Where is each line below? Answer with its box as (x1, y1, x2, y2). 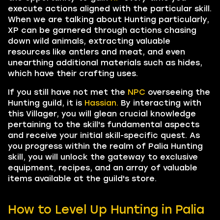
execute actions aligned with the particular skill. (8, 4, 212, 13)
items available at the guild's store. (8, 174, 157, 183)
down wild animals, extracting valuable (8, 36, 170, 46)
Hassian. (84, 98, 118, 108)
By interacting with (118, 98, 201, 108)
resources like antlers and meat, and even (8, 47, 185, 56)
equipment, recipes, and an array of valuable (8, 163, 197, 172)
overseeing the (145, 87, 210, 97)
